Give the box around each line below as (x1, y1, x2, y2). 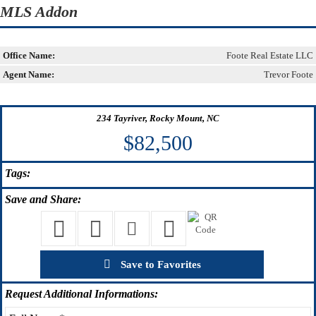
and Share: (27, 193, 81, 205)
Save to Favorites (117, 258, 201, 270)
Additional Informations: (42, 287, 158, 300)
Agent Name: (3, 68, 54, 80)
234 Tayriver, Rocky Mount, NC (97, 112, 219, 123)
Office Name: (3, 49, 55, 61)
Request (5, 287, 42, 300)
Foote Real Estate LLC (226, 49, 313, 61)
